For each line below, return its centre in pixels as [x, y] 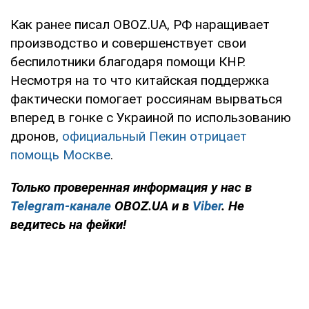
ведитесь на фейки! [68, 224]
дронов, [36, 136]
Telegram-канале [61, 206]
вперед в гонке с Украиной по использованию [151, 117]
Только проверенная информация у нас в [131, 187]
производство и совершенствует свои [128, 43]
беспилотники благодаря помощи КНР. [128, 61]
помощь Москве [60, 154]
